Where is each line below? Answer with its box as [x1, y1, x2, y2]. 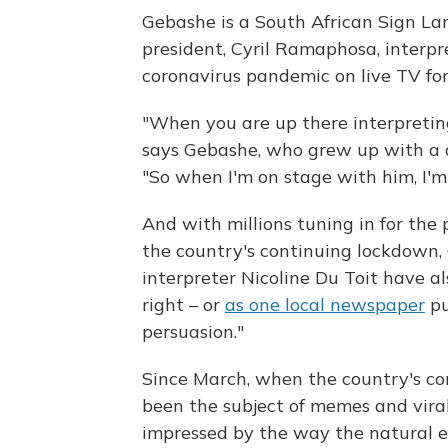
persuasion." [142, 320, 244, 343]
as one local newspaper [225, 293, 425, 316]
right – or [142, 293, 225, 316]
